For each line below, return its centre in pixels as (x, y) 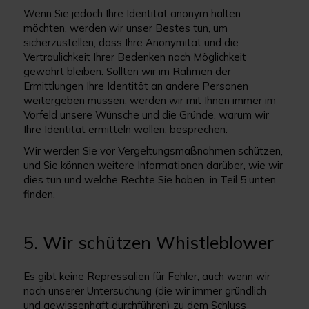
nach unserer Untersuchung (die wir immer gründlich (145, 291)
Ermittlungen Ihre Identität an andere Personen (136, 86)
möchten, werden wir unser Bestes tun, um (126, 28)
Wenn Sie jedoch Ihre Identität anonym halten (132, 13)
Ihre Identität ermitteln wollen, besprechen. (126, 129)
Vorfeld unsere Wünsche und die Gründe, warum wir (147, 115)
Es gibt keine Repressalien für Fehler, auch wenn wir (147, 276)
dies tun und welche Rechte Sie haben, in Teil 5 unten (150, 180)
